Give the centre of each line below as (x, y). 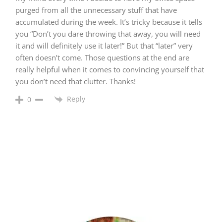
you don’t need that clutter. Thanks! (76, 81)
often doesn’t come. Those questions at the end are (102, 57)
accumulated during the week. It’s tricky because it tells (109, 22)
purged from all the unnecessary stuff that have (96, 10)
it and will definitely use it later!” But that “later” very (104, 45)
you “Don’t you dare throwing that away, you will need (108, 33)
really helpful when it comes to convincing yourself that (110, 69)
